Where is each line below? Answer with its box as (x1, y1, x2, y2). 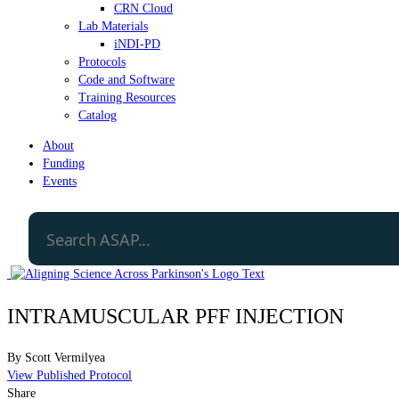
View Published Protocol (7, 368, 132, 382)
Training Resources (78, 90, 175, 104)
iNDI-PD (114, 37, 160, 51)
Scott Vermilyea (25, 350, 105, 364)
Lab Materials (78, 19, 148, 33)
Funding (43, 156, 85, 170)
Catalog (78, 108, 117, 122)
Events (43, 174, 77, 188)
